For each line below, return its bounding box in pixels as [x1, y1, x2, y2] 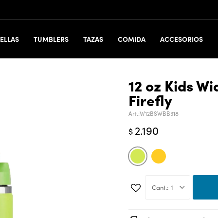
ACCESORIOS [160, 34, 203, 44]
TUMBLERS [34, 34, 69, 44]
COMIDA [118, 34, 146, 44]
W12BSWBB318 [140, 109, 179, 117]
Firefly [128, 90, 172, 110]
